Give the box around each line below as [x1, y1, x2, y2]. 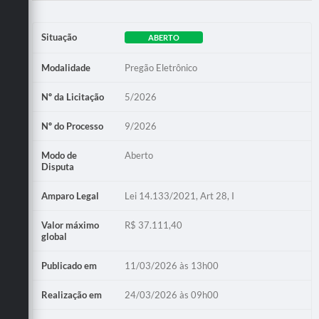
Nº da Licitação [41, 90, 104, 103]
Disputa [41, 160, 74, 172]
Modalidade [41, 61, 90, 73]
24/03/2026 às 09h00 [125, 288, 219, 300]
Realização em [41, 288, 102, 300]
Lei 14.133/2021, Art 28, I [125, 189, 235, 202]
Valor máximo [41, 219, 99, 231]
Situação [41, 31, 77, 43]
